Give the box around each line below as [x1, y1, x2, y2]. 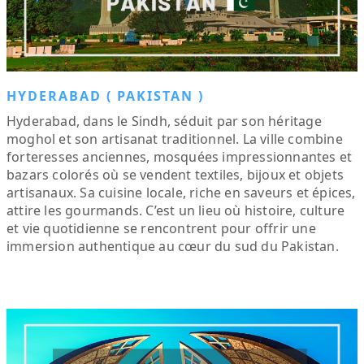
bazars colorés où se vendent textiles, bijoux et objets [6, 166, 344, 184]
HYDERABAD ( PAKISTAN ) [6, 87, 204, 105]
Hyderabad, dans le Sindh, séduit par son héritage [6, 112, 322, 130]
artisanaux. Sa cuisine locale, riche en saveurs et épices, [6, 184, 356, 201]
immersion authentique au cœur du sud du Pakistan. [6, 237, 339, 255]
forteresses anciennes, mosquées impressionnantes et [6, 148, 353, 166]
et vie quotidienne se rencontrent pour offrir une [6, 219, 316, 237]
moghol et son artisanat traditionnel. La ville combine [6, 130, 343, 148]
